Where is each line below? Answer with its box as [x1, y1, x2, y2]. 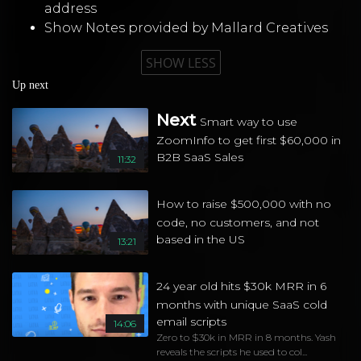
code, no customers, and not [156, 215, 320, 230]
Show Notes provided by [44, 20, 211, 36]
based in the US [156, 232, 246, 247]
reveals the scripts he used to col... [156, 346, 308, 359]
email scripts [156, 314, 227, 330]
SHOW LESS [145, 53, 216, 72]
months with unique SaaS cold [156, 297, 328, 313]
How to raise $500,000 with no [156, 197, 332, 212]
